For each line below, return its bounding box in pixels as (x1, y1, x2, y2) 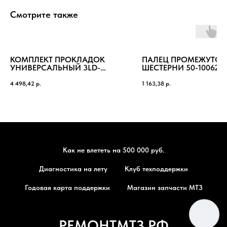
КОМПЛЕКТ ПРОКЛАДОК (10, 54, 105, 64)
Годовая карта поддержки (24, 183, 110, 192)
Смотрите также (10, 9, 78, 20)
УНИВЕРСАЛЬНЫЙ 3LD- (10, 62, 100, 72)
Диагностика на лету (39, 164, 107, 173)
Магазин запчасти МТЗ (127, 183, 203, 192)
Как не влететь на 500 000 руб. (63, 145, 164, 154)
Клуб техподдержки (125, 164, 188, 173)
